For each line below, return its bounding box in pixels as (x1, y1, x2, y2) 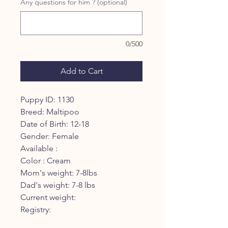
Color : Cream (20, 156, 71, 165)
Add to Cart (60, 66, 103, 76)
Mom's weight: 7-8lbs (20, 168, 97, 178)
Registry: (20, 205, 51, 214)
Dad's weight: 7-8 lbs (20, 180, 95, 190)
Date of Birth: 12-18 (20, 119, 89, 129)
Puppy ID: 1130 (20, 95, 74, 104)
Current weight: (20, 192, 76, 202)
